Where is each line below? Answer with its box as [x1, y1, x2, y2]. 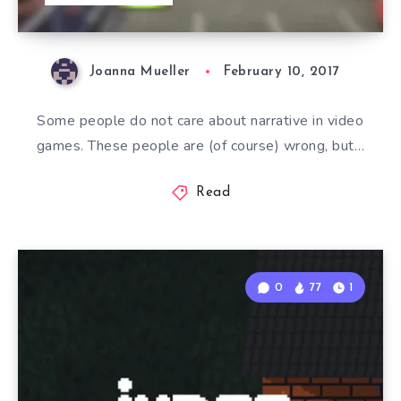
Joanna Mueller [89, 65, 191, 80]
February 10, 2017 [224, 65, 339, 80]
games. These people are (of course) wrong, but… [36, 136, 365, 157]
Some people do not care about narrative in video [37, 111, 364, 132]
